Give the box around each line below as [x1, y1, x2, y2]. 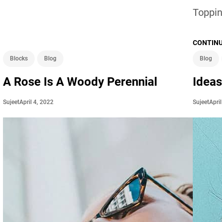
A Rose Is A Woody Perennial [2, 74, 157, 89]
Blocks [9, 55, 28, 62]
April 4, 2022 [19, 98, 54, 106]
